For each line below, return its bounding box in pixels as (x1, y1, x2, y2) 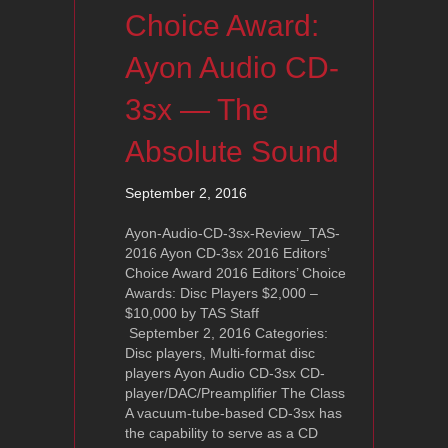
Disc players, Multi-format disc (125, 344, 315, 361)
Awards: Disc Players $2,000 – (125, 284, 318, 301)
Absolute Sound (125, 134, 339, 168)
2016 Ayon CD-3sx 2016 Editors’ (125, 244, 329, 261)
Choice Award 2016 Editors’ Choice (125, 264, 346, 281)
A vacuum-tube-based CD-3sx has (125, 404, 342, 421)
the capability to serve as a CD (125, 424, 318, 441)
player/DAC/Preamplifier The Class (125, 384, 345, 401)
